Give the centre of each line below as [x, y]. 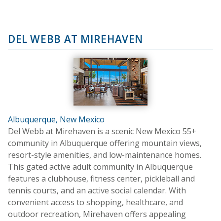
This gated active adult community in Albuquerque [100, 166]
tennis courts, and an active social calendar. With [97, 190]
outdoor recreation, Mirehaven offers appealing [97, 214]
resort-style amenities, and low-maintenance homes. [105, 155]
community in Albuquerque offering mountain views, [105, 143]
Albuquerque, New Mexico [56, 119]
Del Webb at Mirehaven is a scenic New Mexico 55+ [102, 131]
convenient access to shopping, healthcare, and [95, 202]
